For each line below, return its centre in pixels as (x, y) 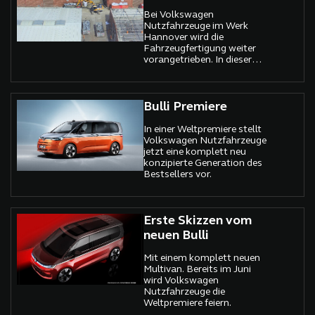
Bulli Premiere (186, 107)
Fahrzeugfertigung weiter (200, 49)
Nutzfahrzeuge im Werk (196, 26)
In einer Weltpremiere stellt (203, 129)
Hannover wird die (184, 37)
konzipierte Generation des (203, 163)
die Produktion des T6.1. (198, 94)
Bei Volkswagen (179, 15)
